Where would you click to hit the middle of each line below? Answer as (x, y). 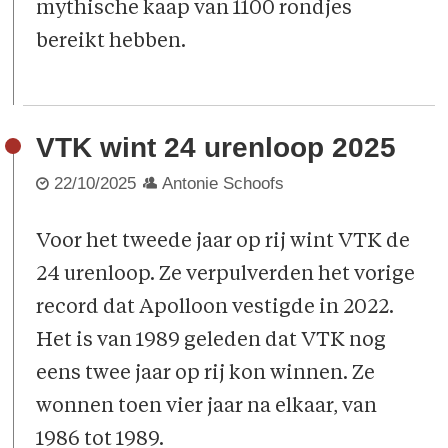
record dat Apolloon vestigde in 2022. (215, 307)
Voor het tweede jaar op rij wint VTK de (223, 241)
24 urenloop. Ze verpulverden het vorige (226, 274)
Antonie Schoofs (223, 184)
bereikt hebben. (111, 42)
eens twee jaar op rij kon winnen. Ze (206, 373)
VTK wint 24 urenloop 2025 (216, 148)
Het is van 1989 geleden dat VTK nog (211, 340)
